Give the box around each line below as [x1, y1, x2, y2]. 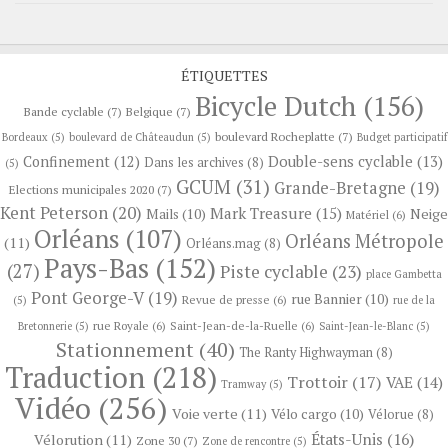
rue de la [393, 292, 435, 307]
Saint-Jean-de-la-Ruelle [170, 317, 298, 333]
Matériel [346, 206, 389, 222]
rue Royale [93, 317, 149, 333]
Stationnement [55, 335, 194, 363]
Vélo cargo [270, 404, 337, 423]
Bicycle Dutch [195, 87, 356, 124]
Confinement [23, 151, 110, 171]
